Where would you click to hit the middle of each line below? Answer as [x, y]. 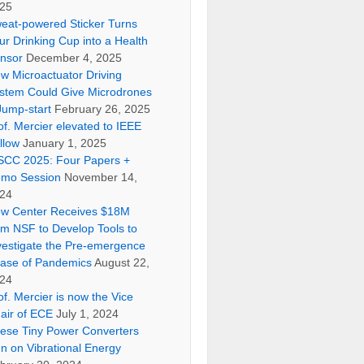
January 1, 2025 [65, 143]
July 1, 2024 [88, 314]
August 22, [122, 262]
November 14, [101, 177]
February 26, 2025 [103, 109]
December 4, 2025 [74, 58]
